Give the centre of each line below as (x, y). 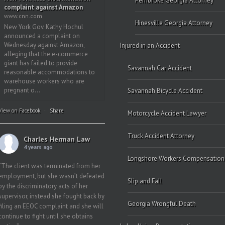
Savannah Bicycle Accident (165, 91)
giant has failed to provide (40, 63)
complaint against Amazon (43, 7)
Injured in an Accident (150, 45)
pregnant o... (22, 90)
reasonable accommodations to (49, 72)
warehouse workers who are (44, 81)
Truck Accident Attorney (161, 136)
